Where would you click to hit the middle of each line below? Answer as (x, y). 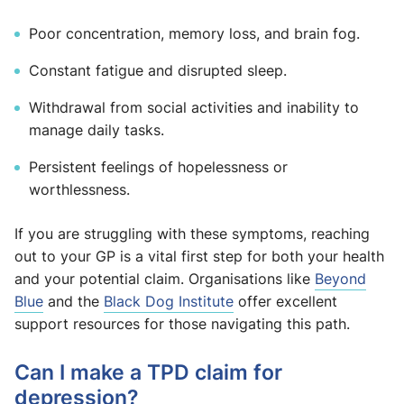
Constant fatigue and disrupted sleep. (158, 71)
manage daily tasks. (96, 130)
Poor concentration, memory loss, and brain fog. (194, 34)
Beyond (340, 279)
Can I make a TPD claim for (148, 372)
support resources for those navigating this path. (182, 324)
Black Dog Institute (169, 302)
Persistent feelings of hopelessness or (158, 167)
